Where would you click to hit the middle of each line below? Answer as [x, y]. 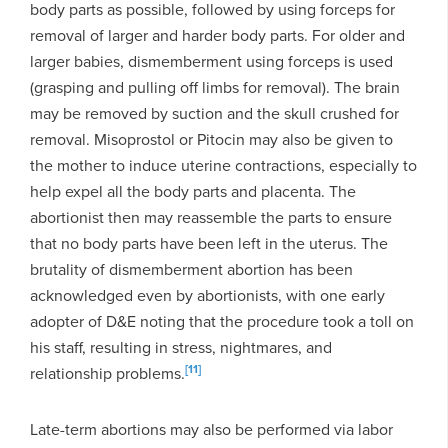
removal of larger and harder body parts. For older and [217, 35]
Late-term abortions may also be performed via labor [211, 429]
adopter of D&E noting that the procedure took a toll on [222, 321]
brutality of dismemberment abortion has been [191, 269]
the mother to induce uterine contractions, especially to [223, 165]
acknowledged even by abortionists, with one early [207, 295]
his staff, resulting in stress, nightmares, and [181, 347]
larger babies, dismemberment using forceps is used [211, 61]
